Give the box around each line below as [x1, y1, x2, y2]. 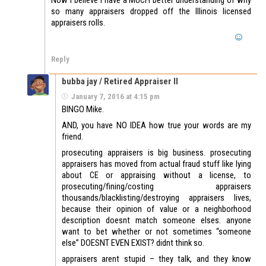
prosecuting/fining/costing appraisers [62, 181, 251, 192]
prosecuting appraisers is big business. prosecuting [62, 147, 251, 159]
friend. [62, 131, 83, 142]
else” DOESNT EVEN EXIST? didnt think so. [62, 237, 204, 249]
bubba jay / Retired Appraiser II [62, 76, 178, 87]
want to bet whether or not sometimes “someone [62, 226, 251, 237]
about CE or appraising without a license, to [62, 170, 251, 181]
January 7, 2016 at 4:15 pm [71, 92, 160, 102]
